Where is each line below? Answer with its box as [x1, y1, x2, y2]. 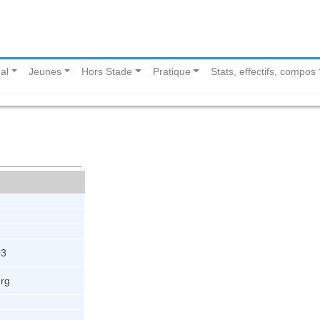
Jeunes [29, 66, 62, 78]
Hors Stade [81, 66, 133, 78]
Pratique [152, 66, 191, 78]
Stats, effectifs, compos [211, 66, 316, 78]
